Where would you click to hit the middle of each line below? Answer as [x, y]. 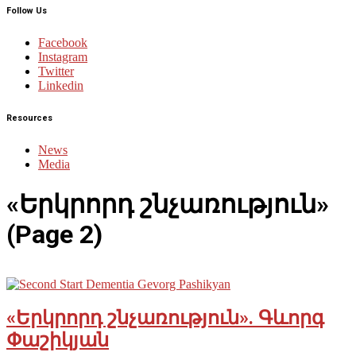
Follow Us [27, 11]
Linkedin [61, 86]
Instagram [63, 57]
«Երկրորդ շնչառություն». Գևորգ [165, 318]
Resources [29, 118]
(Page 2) [54, 234]
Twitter [56, 72]
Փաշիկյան [58, 341]
